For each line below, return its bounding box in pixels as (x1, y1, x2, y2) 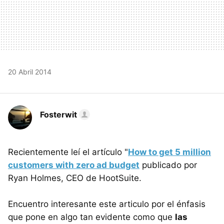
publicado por (139, 159, 197, 170)
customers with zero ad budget (8, 159, 139, 170)
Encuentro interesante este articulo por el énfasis (8, 198, 205, 209)
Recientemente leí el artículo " (8, 146, 128, 157)
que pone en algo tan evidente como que (8, 211, 175, 222)
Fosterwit (40, 109, 77, 119)
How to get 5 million (128, 146, 211, 157)
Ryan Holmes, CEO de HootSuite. (8, 172, 141, 183)
